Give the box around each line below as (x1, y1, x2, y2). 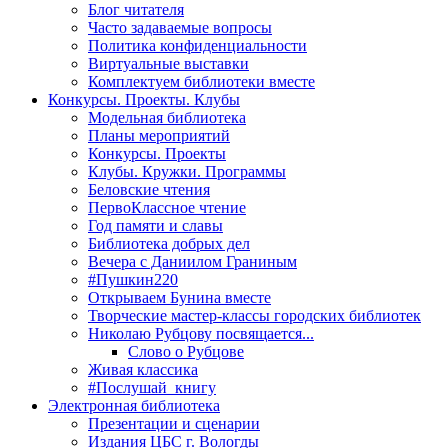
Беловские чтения (88, 180, 210, 198)
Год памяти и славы (88, 216, 223, 234)
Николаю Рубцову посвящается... (88, 324, 314, 342)
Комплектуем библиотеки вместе (88, 72, 315, 90)
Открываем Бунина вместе (88, 288, 271, 306)
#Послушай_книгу (88, 378, 216, 396)
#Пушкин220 (88, 270, 178, 288)
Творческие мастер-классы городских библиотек (88, 306, 421, 324)
